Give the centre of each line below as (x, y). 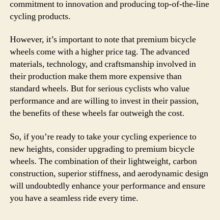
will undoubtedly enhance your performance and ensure (108, 186)
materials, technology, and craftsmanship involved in (103, 64)
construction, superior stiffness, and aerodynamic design (109, 173)
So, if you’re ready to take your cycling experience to (103, 137)
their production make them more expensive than (96, 76)
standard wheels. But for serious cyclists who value (100, 89)
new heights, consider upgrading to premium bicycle (102, 149)
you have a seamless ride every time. (74, 198)
